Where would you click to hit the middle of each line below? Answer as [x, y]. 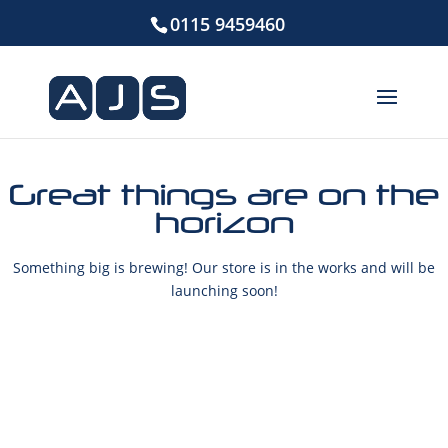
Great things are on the [224, 194]
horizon [224, 222]
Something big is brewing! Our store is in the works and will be [224, 267]
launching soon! [224, 290]
